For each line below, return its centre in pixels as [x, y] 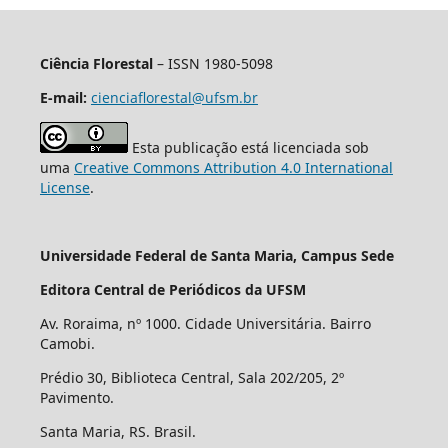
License [64, 187]
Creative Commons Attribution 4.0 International [233, 167]
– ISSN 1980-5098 [212, 63]
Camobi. [67, 343]
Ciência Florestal [96, 63]
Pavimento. [76, 397]
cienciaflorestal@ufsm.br [174, 97]
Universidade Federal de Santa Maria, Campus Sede [216, 255]
